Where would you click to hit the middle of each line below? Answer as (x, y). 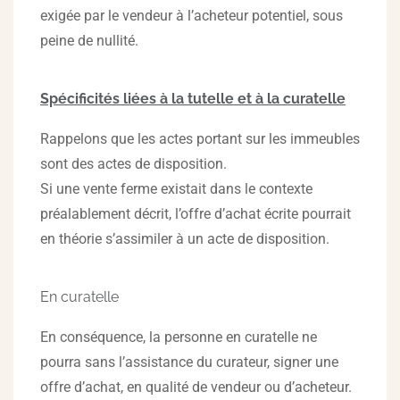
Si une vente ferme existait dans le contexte (176, 189)
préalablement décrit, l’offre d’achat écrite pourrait (196, 214)
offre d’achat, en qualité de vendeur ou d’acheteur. (196, 387)
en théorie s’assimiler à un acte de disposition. (185, 239)
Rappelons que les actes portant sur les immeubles (200, 139)
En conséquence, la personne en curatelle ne (179, 337)
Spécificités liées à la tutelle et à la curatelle (193, 99)
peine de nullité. (89, 41)
